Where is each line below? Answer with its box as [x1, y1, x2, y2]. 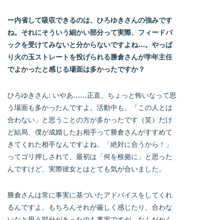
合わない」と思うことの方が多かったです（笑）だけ [7, 115, 172, 124]
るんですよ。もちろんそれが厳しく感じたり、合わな [7, 202, 172, 211]
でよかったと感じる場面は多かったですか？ [7, 65, 145, 73]
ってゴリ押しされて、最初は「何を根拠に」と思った [7, 152, 172, 161]
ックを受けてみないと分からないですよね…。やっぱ [7, 40, 172, 49]
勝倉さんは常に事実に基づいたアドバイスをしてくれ [7, 190, 172, 199]
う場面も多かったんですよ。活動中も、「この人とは [7, 103, 172, 111]
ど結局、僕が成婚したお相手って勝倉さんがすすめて [7, 127, 172, 136]
